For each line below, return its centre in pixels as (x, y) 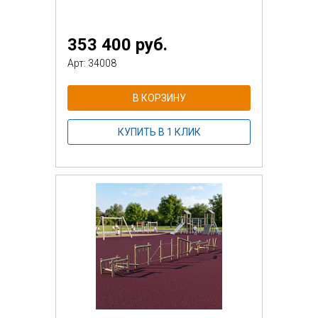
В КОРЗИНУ (159, 98)
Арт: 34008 (92, 63)
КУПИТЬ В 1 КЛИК (159, 132)
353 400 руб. (117, 44)
